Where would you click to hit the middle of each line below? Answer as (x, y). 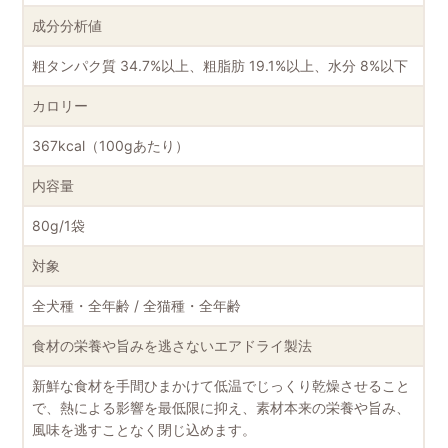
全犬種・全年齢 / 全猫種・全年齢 (137, 305)
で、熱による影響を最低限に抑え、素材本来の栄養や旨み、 (221, 407)
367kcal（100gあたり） (111, 145)
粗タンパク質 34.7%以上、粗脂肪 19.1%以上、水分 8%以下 (220, 65)
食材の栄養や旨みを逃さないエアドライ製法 (172, 345)
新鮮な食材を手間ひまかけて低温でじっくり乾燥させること (221, 385)
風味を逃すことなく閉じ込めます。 (144, 429)
